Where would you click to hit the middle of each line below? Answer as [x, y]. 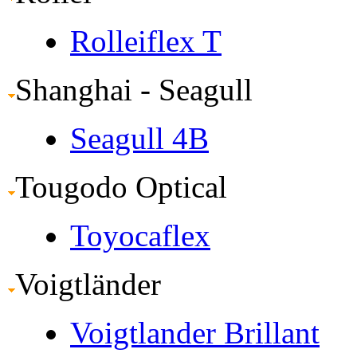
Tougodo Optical [121, 186]
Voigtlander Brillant [195, 332]
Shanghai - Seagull [134, 89]
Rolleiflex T [146, 41]
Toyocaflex [140, 235]
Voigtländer [88, 284]
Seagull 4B [139, 138]
